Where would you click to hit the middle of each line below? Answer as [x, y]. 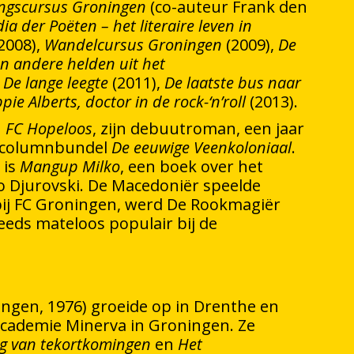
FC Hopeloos [49, 128]
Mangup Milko [70, 166]
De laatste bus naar [233, 83]
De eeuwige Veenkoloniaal [201, 147]
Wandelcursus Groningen [133, 45]
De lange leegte [56, 83]
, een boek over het [192, 166]
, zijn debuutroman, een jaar [198, 128]
